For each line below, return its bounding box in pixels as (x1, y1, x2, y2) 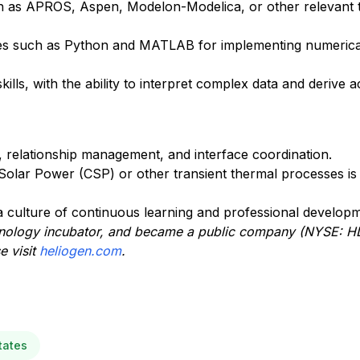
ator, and (76, 223, 134, 239)
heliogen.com (39, 243, 121, 259)
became (134, 223, 182, 239)
